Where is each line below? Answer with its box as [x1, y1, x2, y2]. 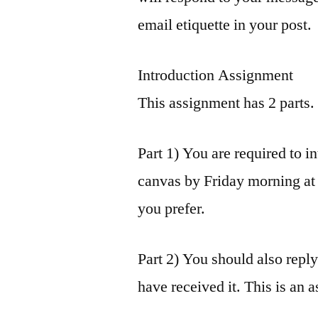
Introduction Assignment [138, 65, 294, 85]
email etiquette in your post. [138, 14, 312, 35]
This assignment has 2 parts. [138, 92, 315, 113]
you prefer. [138, 198, 206, 219]
